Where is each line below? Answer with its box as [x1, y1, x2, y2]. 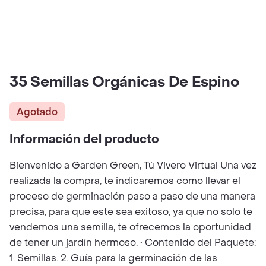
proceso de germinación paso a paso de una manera [9, 190, 255, 202]
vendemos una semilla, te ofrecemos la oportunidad [9, 221, 251, 233]
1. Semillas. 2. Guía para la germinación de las [9, 252, 217, 264]
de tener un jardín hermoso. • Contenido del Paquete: [9, 236, 256, 249]
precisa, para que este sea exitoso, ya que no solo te [9, 205, 252, 218]
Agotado [17, 105, 58, 118]
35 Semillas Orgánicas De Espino [9, 73, 239, 91]
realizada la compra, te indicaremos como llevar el [9, 175, 240, 187]
